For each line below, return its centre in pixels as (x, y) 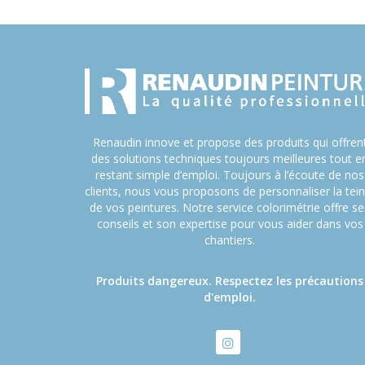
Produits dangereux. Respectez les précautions (230, 281)
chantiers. (230, 240)
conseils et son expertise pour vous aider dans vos (230, 224)
